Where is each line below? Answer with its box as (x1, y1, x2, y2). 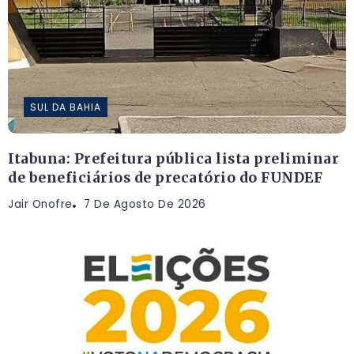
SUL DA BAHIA (30, 100, 101, 115)
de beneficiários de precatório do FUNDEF (8, 169, 322, 187)
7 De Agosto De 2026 (84, 197, 206, 213)
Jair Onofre (8, 197, 73, 213)
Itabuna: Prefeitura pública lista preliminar (8, 150, 339, 168)
